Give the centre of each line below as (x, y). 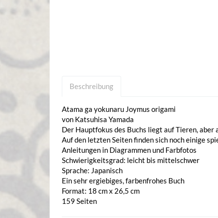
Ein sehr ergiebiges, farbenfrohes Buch (123, 180)
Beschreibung (91, 86)
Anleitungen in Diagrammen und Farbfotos (129, 150)
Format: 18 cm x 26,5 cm (101, 191)
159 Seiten (79, 201)
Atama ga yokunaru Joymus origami (119, 109)
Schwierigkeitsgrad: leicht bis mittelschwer (131, 160)
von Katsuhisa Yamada (98, 119)
